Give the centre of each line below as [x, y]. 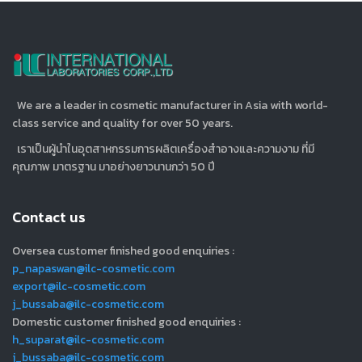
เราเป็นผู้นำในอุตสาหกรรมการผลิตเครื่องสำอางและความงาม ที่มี [163, 149]
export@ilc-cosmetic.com [79, 287]
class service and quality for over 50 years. [122, 124]
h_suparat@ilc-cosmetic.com [88, 340]
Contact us [49, 217]
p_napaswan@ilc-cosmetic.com [93, 269]
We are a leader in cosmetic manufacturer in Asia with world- [170, 106]
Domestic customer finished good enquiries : [126, 322]
